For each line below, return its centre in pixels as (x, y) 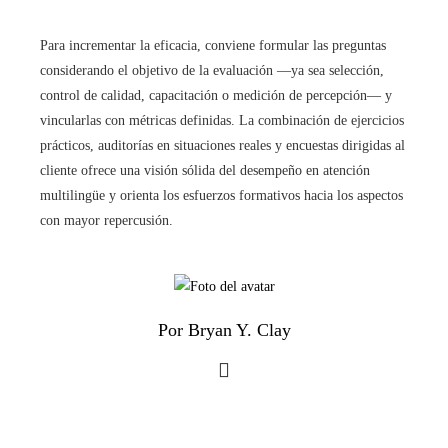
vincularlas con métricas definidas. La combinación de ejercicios (222, 120)
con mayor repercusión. (106, 220)
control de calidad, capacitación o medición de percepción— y (216, 95)
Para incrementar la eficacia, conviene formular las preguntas (213, 45)
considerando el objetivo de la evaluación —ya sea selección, (212, 70)
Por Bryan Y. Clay (224, 330)
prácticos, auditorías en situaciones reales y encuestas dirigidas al (222, 145)
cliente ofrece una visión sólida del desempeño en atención (205, 170)
